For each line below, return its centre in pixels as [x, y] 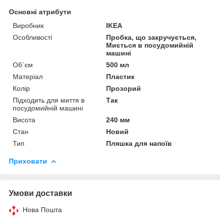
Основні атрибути [40, 12]
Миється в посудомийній [150, 45]
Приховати [28, 161]
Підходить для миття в [49, 100]
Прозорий [124, 88]
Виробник [28, 25]
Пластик [121, 76]
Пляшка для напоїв [139, 143]
